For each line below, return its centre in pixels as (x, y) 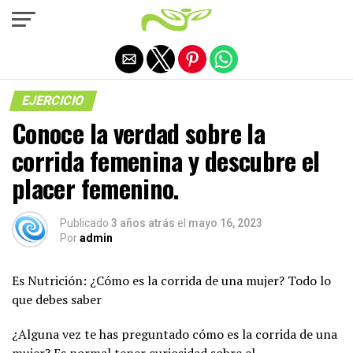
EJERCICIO (53, 100)
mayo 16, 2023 (225, 223)
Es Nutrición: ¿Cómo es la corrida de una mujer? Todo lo (171, 281)
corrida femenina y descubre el (166, 160)
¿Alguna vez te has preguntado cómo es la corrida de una (175, 334)
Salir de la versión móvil (176, 18)
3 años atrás (143, 223)
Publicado (84, 223)
